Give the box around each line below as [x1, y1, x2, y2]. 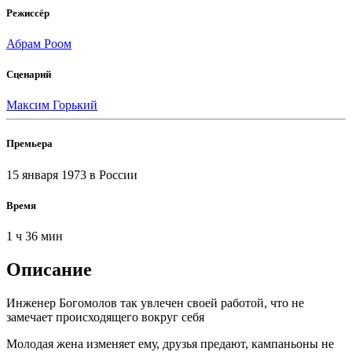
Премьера [6, 137, 53, 150]
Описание [6, 258, 92, 280]
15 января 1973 [6, 167, 90, 181]
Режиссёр [6, 6, 49, 19]
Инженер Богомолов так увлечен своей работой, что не [6, 295, 304, 310]
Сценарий [6, 68, 51, 81]
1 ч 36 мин [6, 229, 63, 243]
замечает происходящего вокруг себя [6, 310, 204, 324]
